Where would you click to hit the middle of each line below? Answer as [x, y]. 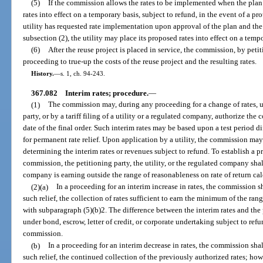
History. [42, 74]
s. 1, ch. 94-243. [82, 74]
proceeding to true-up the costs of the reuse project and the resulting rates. [140, 62]
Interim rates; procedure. [107, 93]
